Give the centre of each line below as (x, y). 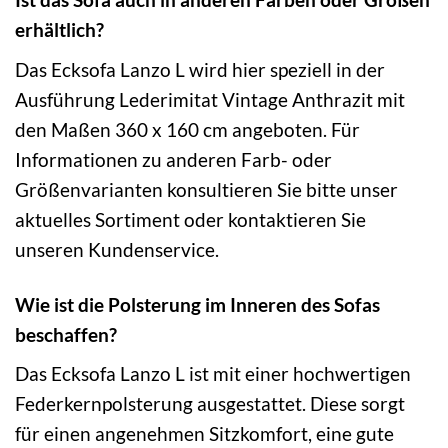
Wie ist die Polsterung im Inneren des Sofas (197, 304)
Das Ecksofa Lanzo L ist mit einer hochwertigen (213, 374)
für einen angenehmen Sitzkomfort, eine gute (204, 434)
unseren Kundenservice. (117, 249)
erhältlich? (59, 29)
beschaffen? (66, 334)
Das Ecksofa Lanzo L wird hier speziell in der (200, 69)
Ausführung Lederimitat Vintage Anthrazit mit (210, 99)
